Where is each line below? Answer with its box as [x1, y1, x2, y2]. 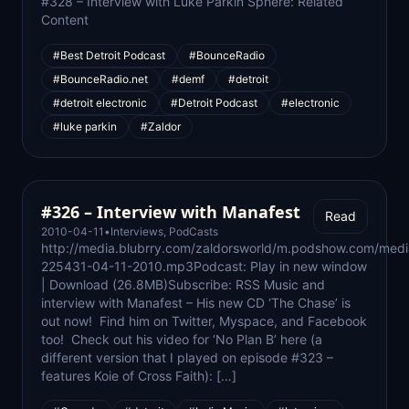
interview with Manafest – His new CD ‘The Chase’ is [41, 295, 351, 310]
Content [41, 12, 89, 27]
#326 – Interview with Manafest [41, 201, 300, 223]
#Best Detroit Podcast [53, 48, 165, 62]
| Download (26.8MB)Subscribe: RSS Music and [41, 277, 325, 292]
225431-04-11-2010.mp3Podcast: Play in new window [41, 258, 367, 274]
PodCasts [169, 225, 218, 238]
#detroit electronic [53, 96, 147, 110]
